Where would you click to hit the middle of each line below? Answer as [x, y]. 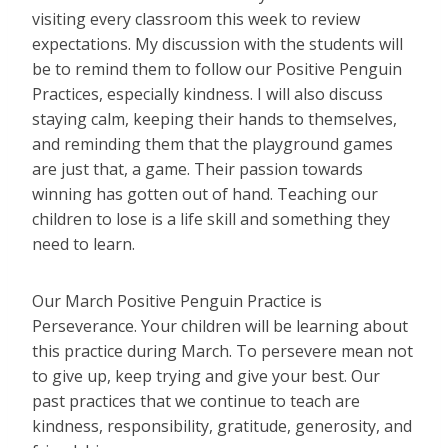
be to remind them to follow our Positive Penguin [217, 69]
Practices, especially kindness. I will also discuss [207, 94]
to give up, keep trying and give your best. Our [206, 376]
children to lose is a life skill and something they [211, 219]
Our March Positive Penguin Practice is [177, 301]
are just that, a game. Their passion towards [197, 169]
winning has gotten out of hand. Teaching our [205, 194]
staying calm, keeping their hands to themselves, [214, 119]
